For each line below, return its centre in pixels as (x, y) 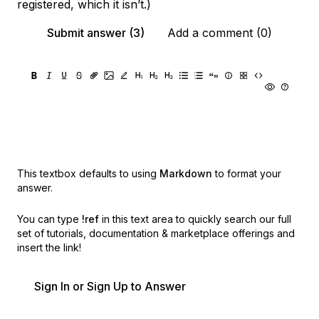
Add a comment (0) (220, 33)
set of (31, 233)
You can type (48, 219)
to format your (248, 173)
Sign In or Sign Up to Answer (110, 286)
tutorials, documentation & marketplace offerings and (171, 233)
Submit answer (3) (96, 33)
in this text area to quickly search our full (197, 219)
